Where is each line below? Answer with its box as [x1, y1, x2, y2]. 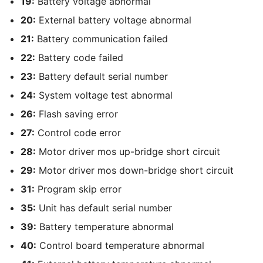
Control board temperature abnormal [36, 240, 204, 252]
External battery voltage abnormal [36, 14, 191, 26]
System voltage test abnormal [36, 89, 173, 102]
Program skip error [35, 183, 122, 195]
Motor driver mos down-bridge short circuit [36, 164, 234, 177]
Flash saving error [36, 108, 118, 120]
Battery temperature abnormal [36, 221, 174, 233]
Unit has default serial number [36, 202, 172, 214]
